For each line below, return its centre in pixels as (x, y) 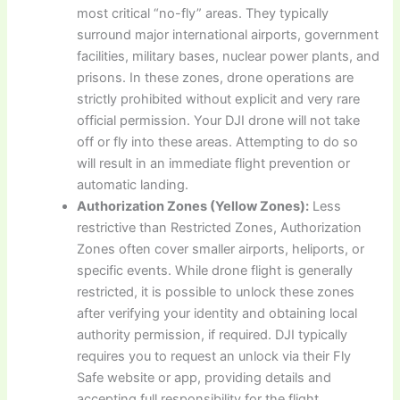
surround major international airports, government (228, 35)
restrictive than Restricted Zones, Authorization (220, 228)
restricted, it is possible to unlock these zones (216, 292)
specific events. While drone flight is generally (215, 271)
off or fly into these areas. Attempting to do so (218, 142)
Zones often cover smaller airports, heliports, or (221, 250)
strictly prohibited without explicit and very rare (219, 100)
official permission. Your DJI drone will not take (219, 121)
